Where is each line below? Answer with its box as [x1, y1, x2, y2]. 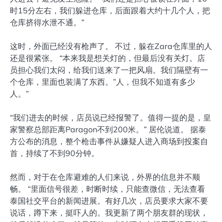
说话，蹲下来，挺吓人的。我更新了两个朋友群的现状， [10, 208, 208, 218]
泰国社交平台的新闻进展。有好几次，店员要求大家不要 [10, 196, 208, 206]
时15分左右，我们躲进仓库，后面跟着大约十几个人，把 [10, 5, 210, 16]
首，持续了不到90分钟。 [10, 148, 99, 159]
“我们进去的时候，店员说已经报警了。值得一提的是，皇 [10, 112, 211, 123]
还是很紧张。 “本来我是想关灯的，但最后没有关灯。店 [10, 53, 205, 63]
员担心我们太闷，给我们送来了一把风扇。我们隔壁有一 [10, 65, 208, 75]
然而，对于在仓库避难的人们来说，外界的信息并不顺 [10, 172, 200, 182]
